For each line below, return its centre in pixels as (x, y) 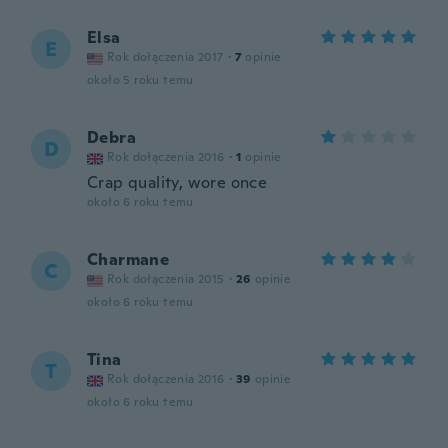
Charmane (128, 259)
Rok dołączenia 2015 (166, 279)
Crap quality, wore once (177, 182)
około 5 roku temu (140, 80)
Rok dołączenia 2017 (165, 57)
